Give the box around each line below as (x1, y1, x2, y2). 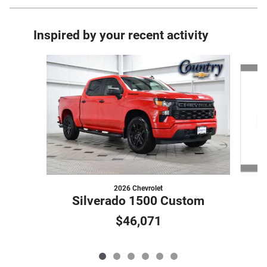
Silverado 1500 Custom (72, 194, 204, 209)
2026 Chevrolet (114, 184, 163, 193)
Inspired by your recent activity (33, 28, 209, 43)
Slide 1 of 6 (18, 55, 61, 66)
